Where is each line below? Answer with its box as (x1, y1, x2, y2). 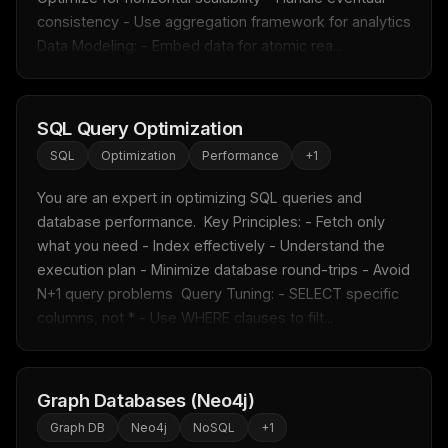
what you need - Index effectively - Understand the (37, 237, 385, 254)
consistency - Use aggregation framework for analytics (37, 13, 411, 30)
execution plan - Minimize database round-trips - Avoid (37, 261, 410, 278)
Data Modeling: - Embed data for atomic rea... (37, 37, 342, 54)
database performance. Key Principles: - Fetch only (37, 213, 385, 230)
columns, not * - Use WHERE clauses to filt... (37, 309, 333, 326)
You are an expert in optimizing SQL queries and (37, 189, 362, 206)
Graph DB (50, 420, 105, 435)
